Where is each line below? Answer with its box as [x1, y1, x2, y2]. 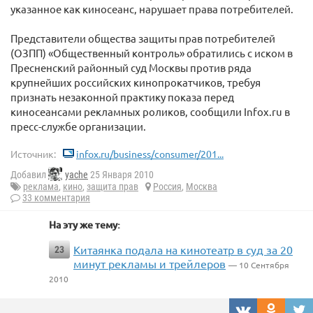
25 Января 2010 [88, 169, 154, 181]
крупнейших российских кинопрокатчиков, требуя [10, 75, 261, 89]
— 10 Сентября [228, 259, 289, 271]
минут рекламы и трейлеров [73, 256, 226, 271]
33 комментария [22, 192, 90, 204]
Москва [186, 181, 217, 193]
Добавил [10, 169, 48, 181]
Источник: [10, 147, 56, 160]
